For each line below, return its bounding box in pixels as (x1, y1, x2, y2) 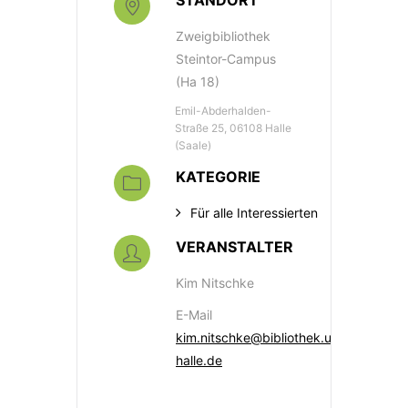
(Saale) (175, 138, 211, 153)
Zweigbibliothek (176, 28, 270, 45)
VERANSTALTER (176, 238, 293, 257)
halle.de (176, 352, 222, 369)
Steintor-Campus (176, 51, 276, 67)
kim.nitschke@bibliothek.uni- (176, 330, 347, 346)
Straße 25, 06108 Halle (175, 121, 291, 136)
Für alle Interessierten (190, 205, 318, 221)
